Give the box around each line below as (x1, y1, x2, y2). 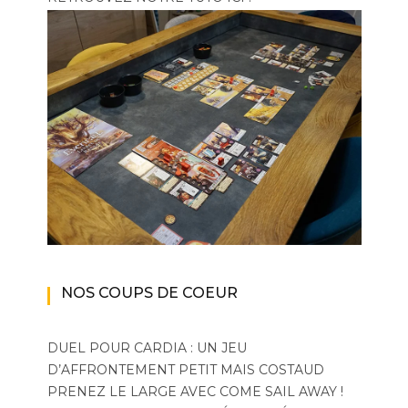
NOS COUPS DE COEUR (60, 284, 238, 302)
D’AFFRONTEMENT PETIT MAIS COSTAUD (46, 362, 324, 379)
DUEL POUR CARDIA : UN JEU (46, 340, 247, 357)
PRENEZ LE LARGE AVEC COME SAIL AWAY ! (46, 383, 343, 401)
